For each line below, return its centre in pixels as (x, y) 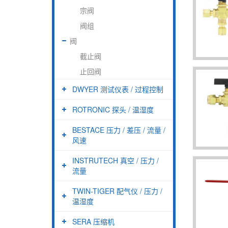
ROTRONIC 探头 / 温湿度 (113, 109)
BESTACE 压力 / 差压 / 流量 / (119, 130)
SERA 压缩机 (93, 221)
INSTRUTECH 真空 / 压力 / (116, 160)
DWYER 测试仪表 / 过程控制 (118, 89)
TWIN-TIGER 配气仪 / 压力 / (117, 191)
